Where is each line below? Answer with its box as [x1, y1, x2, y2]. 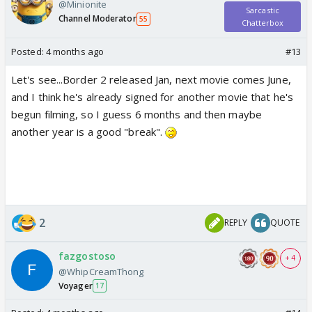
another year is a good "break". [11, 124, 166, 139]
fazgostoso [58, 249, 116, 263]
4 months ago [45, 45, 104, 58]
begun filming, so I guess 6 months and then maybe [11, 107, 262, 121]
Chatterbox [241, 17, 284, 28]
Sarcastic [246, 4, 279, 15]
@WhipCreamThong [58, 265, 144, 278]
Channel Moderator [58, 13, 136, 25]
